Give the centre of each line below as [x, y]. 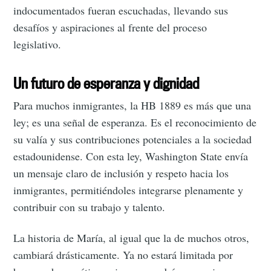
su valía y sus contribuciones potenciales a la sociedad [133, 139]
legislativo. [38, 44]
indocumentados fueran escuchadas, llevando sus [121, 10]
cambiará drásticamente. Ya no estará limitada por [123, 255]
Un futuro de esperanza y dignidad [106, 83]
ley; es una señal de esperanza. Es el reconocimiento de [135, 122]
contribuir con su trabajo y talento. [90, 207]
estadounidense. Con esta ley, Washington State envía [131, 156]
